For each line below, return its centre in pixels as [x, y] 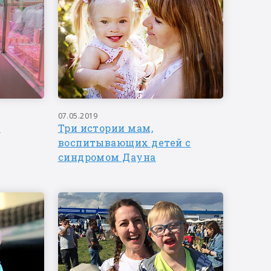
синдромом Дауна [107, 157]
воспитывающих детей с [124, 142]
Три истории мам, [106, 128]
